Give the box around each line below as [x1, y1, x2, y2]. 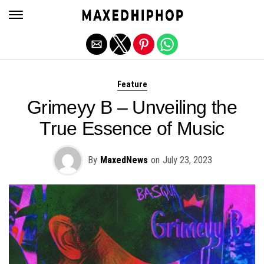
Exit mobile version [89, 8, 175, 19]
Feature [117, 80, 147, 90]
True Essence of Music [39, 118, 225, 139]
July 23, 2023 [162, 154, 212, 166]
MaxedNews [100, 154, 148, 166]
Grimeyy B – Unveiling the [27, 97, 237, 118]
